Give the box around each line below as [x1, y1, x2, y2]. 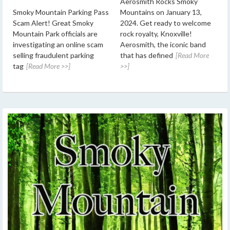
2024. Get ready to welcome [120, 18, 211, 27]
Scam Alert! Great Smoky [13, 18, 93, 27]
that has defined [120, 50, 173, 60]
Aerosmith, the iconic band [120, 40, 206, 49]
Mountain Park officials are [13, 29, 98, 38]
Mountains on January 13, [120, 7, 202, 16]
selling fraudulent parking [13, 50, 94, 60]
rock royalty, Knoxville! [120, 29, 192, 38]
